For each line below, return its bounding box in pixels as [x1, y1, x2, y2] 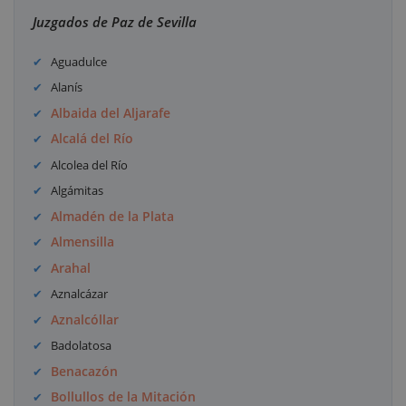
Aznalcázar [51, 285, 109, 303]
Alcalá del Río [51, 130, 134, 148]
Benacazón [51, 362, 119, 380]
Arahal [51, 258, 92, 276]
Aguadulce [51, 53, 108, 70]
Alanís [51, 79, 83, 96]
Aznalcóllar [51, 310, 120, 328]
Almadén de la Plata [51, 207, 175, 225]
